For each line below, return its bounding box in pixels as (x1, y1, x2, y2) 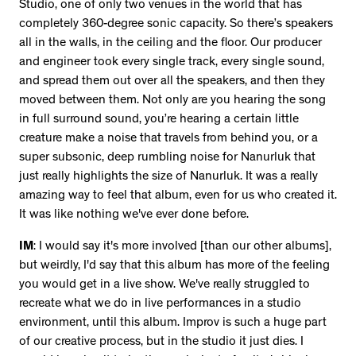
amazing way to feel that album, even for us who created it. (19, 190, 337, 203)
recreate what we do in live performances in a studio (19, 298, 301, 311)
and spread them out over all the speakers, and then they (19, 75, 325, 89)
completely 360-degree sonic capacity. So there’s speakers (19, 18, 333, 32)
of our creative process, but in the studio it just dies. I (19, 336, 304, 350)
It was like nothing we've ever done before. (19, 209, 252, 222)
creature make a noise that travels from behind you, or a (19, 133, 318, 146)
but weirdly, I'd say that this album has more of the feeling (19, 260, 330, 273)
